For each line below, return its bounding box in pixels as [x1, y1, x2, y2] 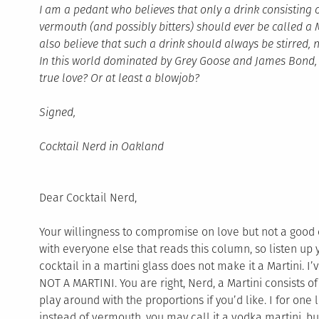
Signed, [38, 105, 75, 120]
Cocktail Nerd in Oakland [38, 140, 164, 154]
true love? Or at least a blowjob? [38, 71, 199, 85]
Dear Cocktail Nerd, [38, 191, 137, 205]
